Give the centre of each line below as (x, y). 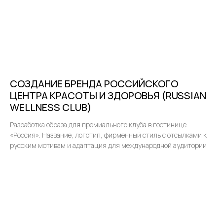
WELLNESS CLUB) (51, 108)
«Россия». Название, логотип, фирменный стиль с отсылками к (108, 135)
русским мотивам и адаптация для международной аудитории (108, 146)
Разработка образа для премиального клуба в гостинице (98, 125)
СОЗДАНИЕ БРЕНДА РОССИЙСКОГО (94, 84)
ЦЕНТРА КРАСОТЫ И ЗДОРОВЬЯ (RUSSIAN (108, 96)
